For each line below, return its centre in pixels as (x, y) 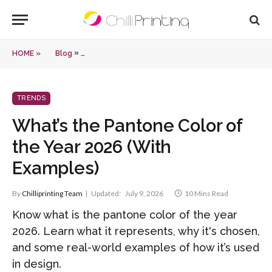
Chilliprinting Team (52, 193)
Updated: (106, 193)
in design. (37, 264)
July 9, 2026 (144, 193)
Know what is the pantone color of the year (125, 215)
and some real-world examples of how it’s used (136, 247)
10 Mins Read (206, 193)
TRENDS (31, 98)
